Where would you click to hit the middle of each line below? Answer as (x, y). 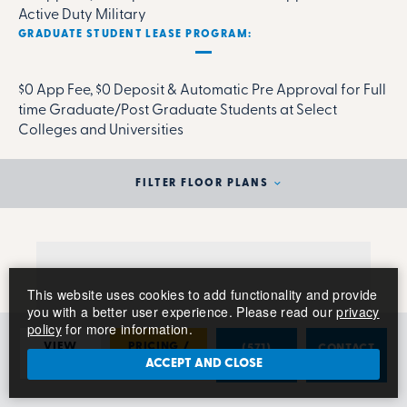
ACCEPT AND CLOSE (203, 364)
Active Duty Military (82, 15)
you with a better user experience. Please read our (182, 312)
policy (45, 329)
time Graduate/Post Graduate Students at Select (178, 111)
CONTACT (347, 348)
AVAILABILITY (159, 359)
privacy (358, 312)
